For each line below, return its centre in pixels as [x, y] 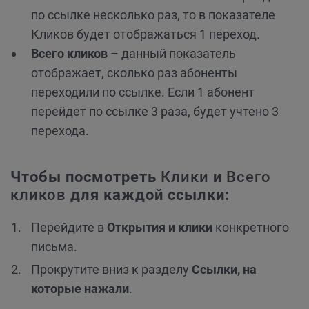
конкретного [251, 228]
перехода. [60, 131]
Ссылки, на [224, 270]
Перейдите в [69, 228]
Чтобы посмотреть [86, 177]
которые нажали [80, 289]
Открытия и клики [160, 228]
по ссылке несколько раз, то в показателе [153, 15]
